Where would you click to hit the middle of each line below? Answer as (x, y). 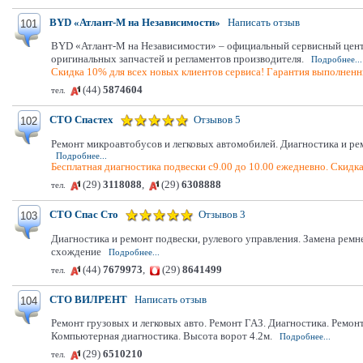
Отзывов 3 (222, 214)
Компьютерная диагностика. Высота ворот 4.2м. (162, 336)
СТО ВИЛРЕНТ (88, 299)
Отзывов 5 (217, 120)
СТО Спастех (81, 120)
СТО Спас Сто (84, 214)
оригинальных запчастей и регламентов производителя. (177, 59)
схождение (76, 252)
